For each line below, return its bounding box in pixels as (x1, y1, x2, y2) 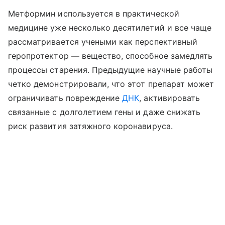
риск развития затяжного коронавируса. (8, 121, 173, 131)
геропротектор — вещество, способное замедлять (8, 50, 213, 61)
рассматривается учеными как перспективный (8, 36, 197, 47)
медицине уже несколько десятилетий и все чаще (8, 22, 212, 33)
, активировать (139, 92, 200, 103)
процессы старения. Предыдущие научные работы (8, 64, 213, 75)
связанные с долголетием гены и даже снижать (8, 106, 201, 117)
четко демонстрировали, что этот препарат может (8, 78, 214, 89)
